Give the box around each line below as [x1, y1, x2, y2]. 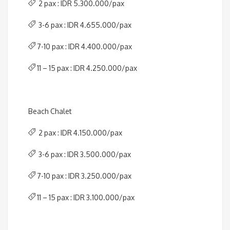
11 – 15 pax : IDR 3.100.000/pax [35, 193, 135, 202]
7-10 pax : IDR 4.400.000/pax [35, 42, 132, 51]
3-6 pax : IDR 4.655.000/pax [35, 21, 131, 30]
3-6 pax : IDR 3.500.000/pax [35, 150, 131, 159]
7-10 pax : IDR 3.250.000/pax [35, 171, 131, 181]
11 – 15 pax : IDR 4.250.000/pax [35, 64, 137, 73]
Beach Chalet [28, 107, 72, 116]
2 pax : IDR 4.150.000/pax [35, 128, 122, 138]
